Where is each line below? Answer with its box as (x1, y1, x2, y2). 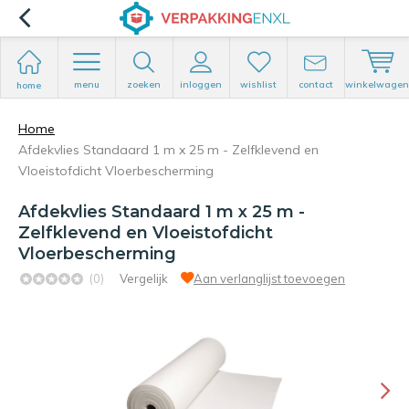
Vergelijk (120, 271, 168, 286)
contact (299, 79, 334, 90)
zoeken (127, 79, 162, 90)
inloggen (180, 79, 223, 90)
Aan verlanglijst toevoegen (194, 271, 345, 286)
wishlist (240, 79, 278, 90)
